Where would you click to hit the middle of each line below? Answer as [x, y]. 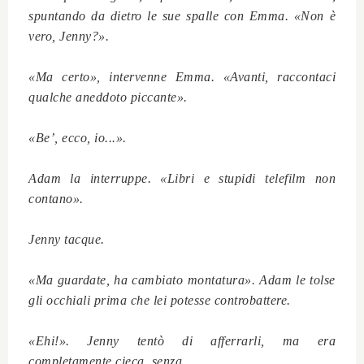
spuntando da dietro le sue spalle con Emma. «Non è [182, 16]
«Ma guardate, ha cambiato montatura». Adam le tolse [182, 280]
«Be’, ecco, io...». [78, 138]
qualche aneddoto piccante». [108, 97]
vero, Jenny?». [69, 37]
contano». [56, 199]
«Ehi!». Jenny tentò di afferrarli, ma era [182, 341]
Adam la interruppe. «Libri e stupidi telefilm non [182, 179]
